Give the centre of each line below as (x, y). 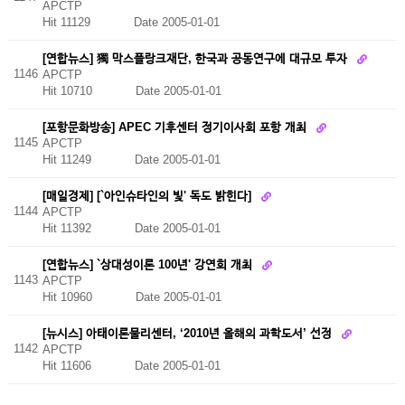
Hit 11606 (88, 366)
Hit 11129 (88, 22)
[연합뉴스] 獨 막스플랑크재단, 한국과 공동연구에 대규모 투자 (196, 58)
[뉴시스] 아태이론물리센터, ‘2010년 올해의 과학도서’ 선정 (188, 333)
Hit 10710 (89, 91)
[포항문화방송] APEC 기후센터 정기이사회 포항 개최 (176, 127)
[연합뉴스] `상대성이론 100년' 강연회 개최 (149, 264)
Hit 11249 (88, 160)
